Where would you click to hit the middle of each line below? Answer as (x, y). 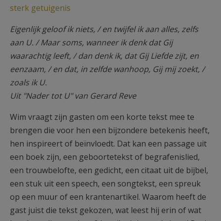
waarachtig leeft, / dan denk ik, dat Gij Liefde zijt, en (104, 56)
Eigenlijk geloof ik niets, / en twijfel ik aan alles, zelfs (104, 29)
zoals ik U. (28, 82)
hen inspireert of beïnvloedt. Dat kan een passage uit (108, 144)
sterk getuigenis (40, 8)
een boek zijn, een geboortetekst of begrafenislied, (105, 157)
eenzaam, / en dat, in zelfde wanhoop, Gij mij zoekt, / (107, 69)
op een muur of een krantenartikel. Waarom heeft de (108, 197)
